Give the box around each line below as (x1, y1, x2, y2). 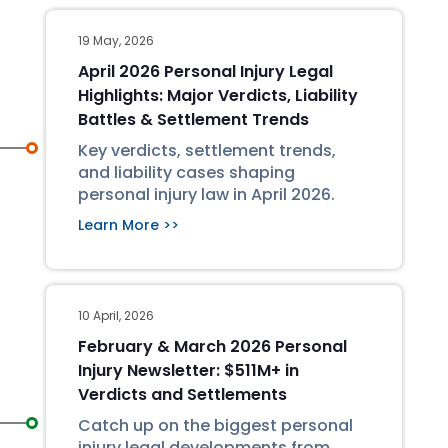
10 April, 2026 (78, 307, 154, 324)
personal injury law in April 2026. (78, 183, 335, 206)
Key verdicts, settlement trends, (78, 139, 336, 162)
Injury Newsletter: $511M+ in (78, 359, 299, 382)
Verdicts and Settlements (78, 383, 287, 406)
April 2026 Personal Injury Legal (78, 60, 333, 83)
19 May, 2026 (78, 32, 154, 49)
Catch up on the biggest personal (78, 414, 353, 437)
